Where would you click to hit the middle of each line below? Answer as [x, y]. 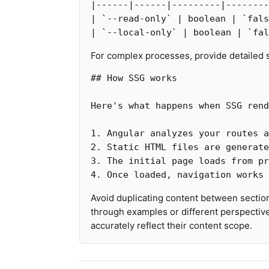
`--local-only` [139, 32]
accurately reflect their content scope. [171, 225]
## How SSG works [134, 78]
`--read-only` [137, 19]
